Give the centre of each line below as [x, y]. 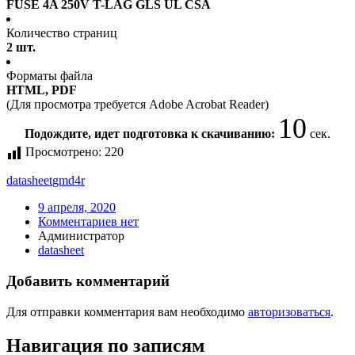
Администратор [81, 236]
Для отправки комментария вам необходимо [127, 311]
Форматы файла [50, 76]
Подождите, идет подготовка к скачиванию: [151, 134]
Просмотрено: [63, 152]
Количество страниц [62, 33]
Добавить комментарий [88, 281]
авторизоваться [289, 311]
